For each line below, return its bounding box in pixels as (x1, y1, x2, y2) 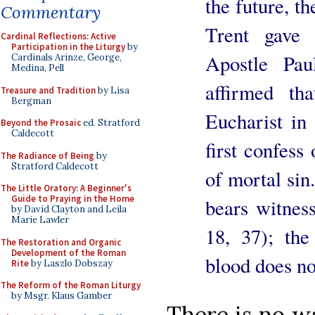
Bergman (11, 94, 51, 107)
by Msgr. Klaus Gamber (11, 290, 112, 302)
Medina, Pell (11, 62, 64, 74)
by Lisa (96, 84, 129, 96)
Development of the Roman (11, 246, 126, 259)
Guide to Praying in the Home (11, 193, 134, 205)
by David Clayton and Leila (11, 203, 127, 215)
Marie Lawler (11, 214, 69, 226)
